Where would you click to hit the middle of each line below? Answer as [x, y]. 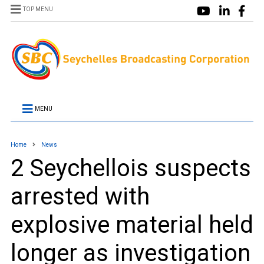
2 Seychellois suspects [131, 169]
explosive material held [132, 225]
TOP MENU [38, 9]
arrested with [80, 197]
